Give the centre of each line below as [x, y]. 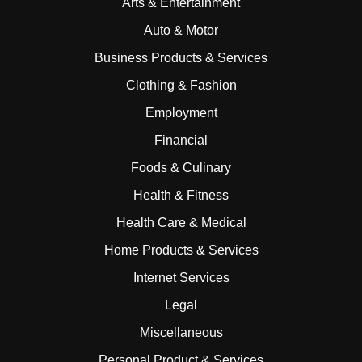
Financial [181, 140]
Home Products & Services [181, 250]
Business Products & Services [181, 58]
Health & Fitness [181, 195]
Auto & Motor [181, 30]
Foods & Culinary [181, 168]
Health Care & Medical [181, 223]
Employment [181, 113]
